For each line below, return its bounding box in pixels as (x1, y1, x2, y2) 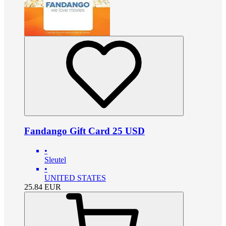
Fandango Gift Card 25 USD (24, 125, 145, 136)
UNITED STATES (44, 173, 106, 182)
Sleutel (44, 155, 66, 164)
